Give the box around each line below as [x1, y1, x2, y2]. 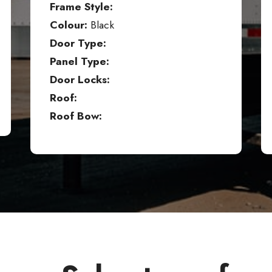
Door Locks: [50, 72, 110, 88]
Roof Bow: [50, 108, 102, 124]
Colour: [50, 17, 87, 33]
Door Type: [50, 35, 106, 52]
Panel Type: [50, 53, 109, 70]
